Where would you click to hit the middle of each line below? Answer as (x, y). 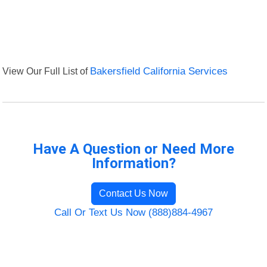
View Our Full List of (46, 71)
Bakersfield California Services (159, 72)
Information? (133, 164)
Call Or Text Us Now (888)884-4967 (133, 213)
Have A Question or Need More (133, 149)
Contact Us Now (133, 194)
